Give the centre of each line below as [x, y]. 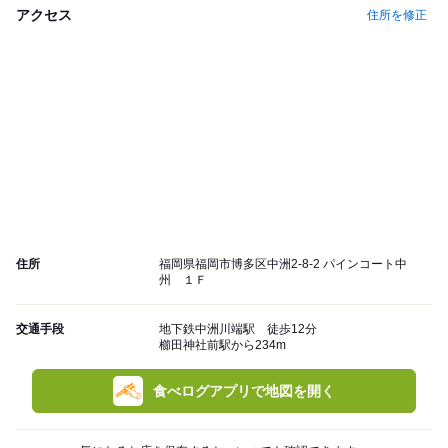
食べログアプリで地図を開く [244, 391]
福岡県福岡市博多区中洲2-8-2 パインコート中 [283, 264]
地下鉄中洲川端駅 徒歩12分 [244, 329]
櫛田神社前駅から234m [222, 345]
